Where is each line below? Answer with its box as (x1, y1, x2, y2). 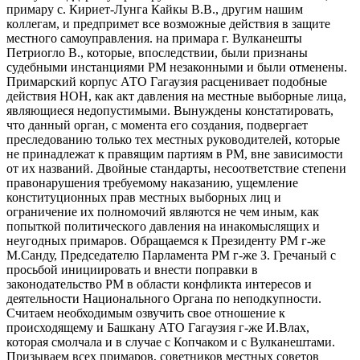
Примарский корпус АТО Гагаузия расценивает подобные (6, 74, 327, 88)
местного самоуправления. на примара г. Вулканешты (6, 31, 302, 45)
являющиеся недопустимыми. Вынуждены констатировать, (6, 103, 333, 117)
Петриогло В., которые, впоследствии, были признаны (6, 45, 308, 59)
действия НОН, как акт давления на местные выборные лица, (6, 88, 346, 103)
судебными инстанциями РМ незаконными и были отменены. (6, 59, 347, 74)
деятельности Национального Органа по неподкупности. (6, 291, 321, 305)
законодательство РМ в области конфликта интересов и (6, 276, 312, 291)
